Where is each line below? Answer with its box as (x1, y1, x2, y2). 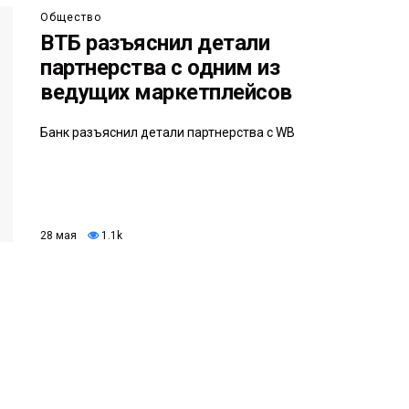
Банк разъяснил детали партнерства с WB (40, 125, 295, 141)
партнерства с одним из (40, 55, 280, 81)
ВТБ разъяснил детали (40, 30, 270, 57)
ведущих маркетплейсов (40, 79, 292, 106)
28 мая (40, 228, 77, 242)
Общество (40, 11, 101, 25)
